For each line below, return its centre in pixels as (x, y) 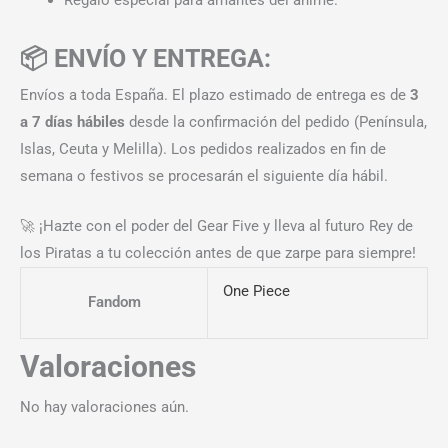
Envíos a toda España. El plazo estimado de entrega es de (215, 94)
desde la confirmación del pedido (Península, (276, 121)
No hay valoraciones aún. (104, 406)
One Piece (256, 290)
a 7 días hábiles (72, 121)
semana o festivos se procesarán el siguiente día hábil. (204, 175)
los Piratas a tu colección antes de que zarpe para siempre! (218, 252)
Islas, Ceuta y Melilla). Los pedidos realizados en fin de (203, 148)
